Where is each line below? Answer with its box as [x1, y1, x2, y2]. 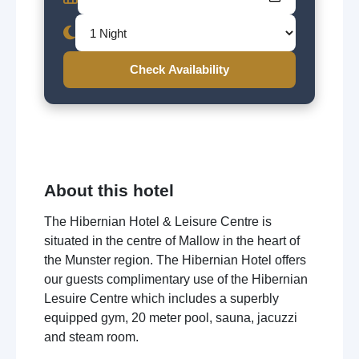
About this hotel [44, 181, 174, 200]
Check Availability [130, 63, 229, 76]
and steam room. [44, 330, 139, 344]
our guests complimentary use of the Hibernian [44, 272, 308, 286]
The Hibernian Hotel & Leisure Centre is [44, 215, 272, 228]
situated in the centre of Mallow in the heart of [44, 234, 300, 248]
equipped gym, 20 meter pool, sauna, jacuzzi [44, 311, 297, 325]
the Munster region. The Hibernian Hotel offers [44, 253, 306, 267]
